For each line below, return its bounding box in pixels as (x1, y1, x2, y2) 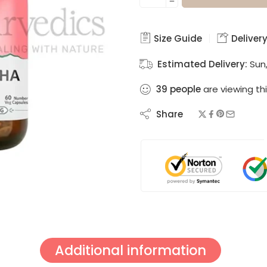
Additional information (55, 240, 206, 260)
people (170, 82, 201, 95)
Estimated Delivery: (157, 57, 247, 70)
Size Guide (151, 32, 202, 45)
